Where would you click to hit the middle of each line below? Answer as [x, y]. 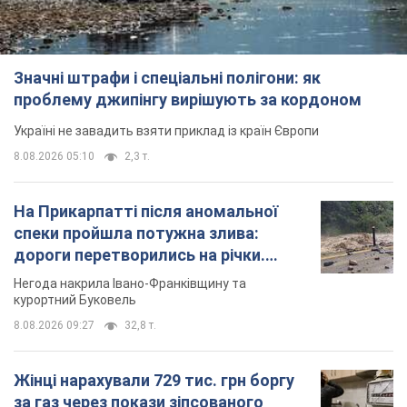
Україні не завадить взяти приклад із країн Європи [166, 130]
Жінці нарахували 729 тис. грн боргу [154, 380]
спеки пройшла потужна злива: [136, 233]
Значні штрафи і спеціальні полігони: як [167, 77]
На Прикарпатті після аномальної [146, 211]
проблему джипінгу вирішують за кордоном [188, 99]
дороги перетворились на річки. [139, 254]
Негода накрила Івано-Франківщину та [130, 283]
